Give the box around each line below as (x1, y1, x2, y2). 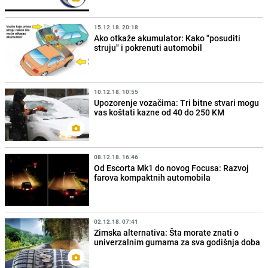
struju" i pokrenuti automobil (94, 42, 203, 54)
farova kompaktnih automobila (94, 171, 211, 183)
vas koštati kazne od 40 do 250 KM (94, 106, 225, 118)
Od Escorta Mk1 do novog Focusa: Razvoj (94, 162, 249, 173)
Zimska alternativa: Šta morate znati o (94, 226, 239, 238)
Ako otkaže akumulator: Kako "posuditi (94, 32, 241, 44)
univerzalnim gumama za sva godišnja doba (94, 236, 261, 248)
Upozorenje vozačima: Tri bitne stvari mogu (94, 97, 260, 109)
